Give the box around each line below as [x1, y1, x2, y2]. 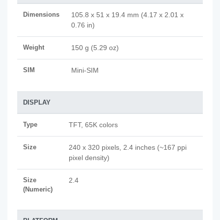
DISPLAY [23, 99, 51, 106]
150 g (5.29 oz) [71, 44, 119, 52]
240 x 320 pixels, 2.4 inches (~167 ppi [69, 143, 187, 151]
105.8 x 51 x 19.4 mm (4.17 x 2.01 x [71, 11, 184, 19]
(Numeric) [23, 186, 53, 193]
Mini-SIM [71, 66, 99, 74]
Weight [23, 44, 44, 51]
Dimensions [23, 11, 59, 18]
